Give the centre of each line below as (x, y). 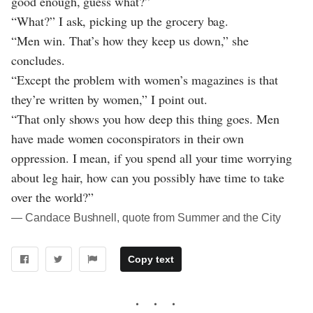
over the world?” (53, 197)
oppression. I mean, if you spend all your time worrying (152, 158)
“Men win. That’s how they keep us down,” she (130, 41)
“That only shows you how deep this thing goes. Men (146, 119)
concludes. (38, 60)
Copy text (151, 260)
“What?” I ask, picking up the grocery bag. (120, 21)
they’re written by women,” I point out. (109, 100)
